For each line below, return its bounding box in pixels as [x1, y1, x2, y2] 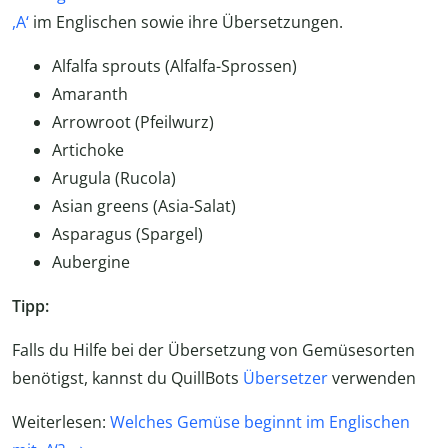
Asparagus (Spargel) [52, 223, 203, 246]
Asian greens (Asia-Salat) [52, 195, 236, 218]
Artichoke [52, 139, 124, 162]
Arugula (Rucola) [52, 167, 176, 190]
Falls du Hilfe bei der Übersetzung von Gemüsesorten [12, 339, 415, 362]
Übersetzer [243, 367, 328, 390]
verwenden [328, 367, 416, 390]
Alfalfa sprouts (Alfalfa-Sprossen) [52, 55, 297, 78]
